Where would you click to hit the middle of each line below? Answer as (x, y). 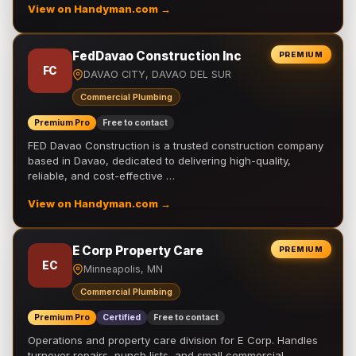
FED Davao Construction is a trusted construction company (176, 145)
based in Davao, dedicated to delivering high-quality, (159, 161)
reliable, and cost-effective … (101, 176)
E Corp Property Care (138, 251)
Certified (122, 317)
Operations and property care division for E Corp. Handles (173, 340)
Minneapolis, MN (123, 269)
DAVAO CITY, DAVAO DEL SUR (157, 74)
